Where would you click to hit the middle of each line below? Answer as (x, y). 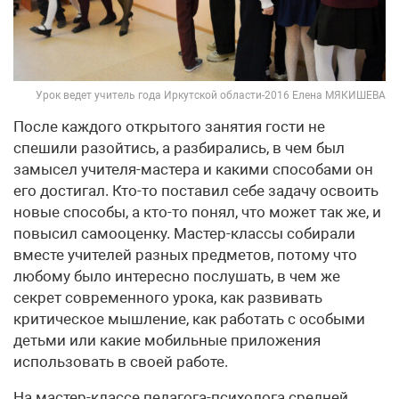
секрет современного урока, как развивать (168, 297)
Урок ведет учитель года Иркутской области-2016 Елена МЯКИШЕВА (211, 95)
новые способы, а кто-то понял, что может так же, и (197, 212)
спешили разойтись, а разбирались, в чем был (179, 147)
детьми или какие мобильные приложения (167, 340)
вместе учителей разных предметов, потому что (185, 254)
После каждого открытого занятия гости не (169, 126)
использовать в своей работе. (121, 361)
